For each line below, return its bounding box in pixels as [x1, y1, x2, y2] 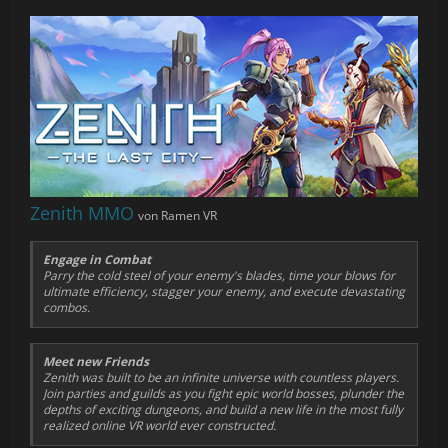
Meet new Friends [43, 352, 149, 370]
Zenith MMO [30, 201, 134, 226]
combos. [43, 299, 90, 316]
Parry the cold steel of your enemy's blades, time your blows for [43, 267, 395, 284]
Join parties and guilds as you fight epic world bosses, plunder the [43, 384, 404, 402]
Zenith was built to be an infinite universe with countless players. [43, 368, 399, 386]
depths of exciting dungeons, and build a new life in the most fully [43, 400, 403, 418]
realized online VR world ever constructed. [43, 416, 276, 434]
